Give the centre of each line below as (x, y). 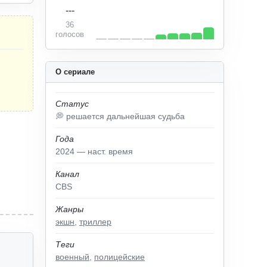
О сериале (75, 72)
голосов (70, 34)
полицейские (119, 257)
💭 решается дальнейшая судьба (120, 116)
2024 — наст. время (94, 151)
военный (72, 257)
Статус (72, 104)
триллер (95, 222)
